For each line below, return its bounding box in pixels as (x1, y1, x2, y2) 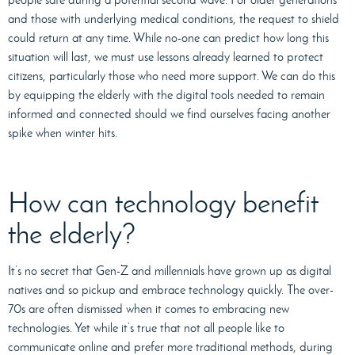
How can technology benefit (8, 185, 318, 220)
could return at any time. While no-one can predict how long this (8, 30, 329, 46)
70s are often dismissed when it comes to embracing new (8, 301, 289, 317)
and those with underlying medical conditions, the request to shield (8, 11, 339, 27)
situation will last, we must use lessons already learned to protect (8, 49, 323, 65)
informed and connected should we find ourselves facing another (8, 106, 330, 122)
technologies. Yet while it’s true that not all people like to (8, 320, 284, 336)
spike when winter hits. (8, 125, 117, 141)
